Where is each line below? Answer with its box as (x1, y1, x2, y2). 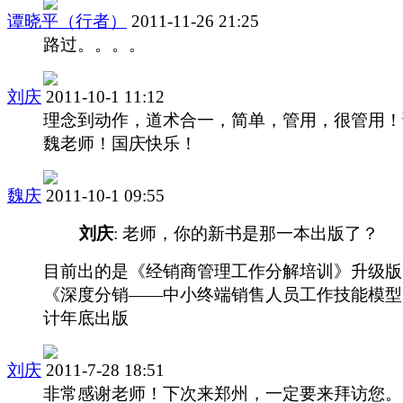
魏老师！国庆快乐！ (43, 133, 197, 153)
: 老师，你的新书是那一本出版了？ (113, 223, 379, 243)
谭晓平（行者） (7, 11, 127, 31)
